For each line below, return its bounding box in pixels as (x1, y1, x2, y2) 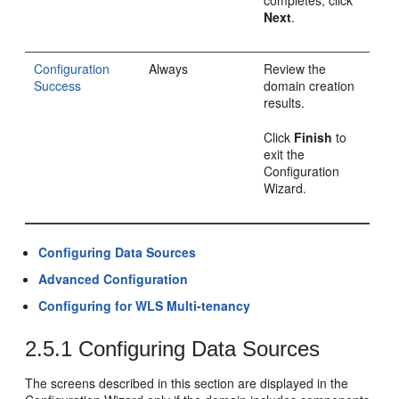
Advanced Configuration (38, 270, 189, 288)
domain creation (264, 77, 355, 94)
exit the (264, 145, 305, 163)
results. (264, 94, 305, 111)
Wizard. (264, 179, 307, 197)
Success (34, 77, 82, 94)
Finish (294, 128, 333, 146)
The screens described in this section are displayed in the (25, 374, 349, 392)
